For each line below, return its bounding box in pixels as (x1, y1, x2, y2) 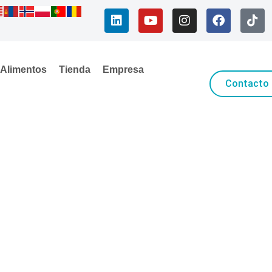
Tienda (58, 64, 90, 75)
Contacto (225, 78, 270, 89)
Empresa (102, 64, 144, 75)
